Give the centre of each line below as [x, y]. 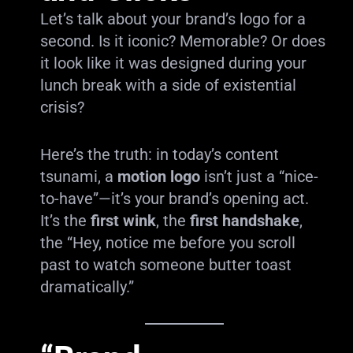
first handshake [244, 221]
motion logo [158, 176]
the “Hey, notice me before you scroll [167, 243]
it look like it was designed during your [173, 63]
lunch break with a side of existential [168, 85]
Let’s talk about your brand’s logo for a [173, 19]
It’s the [65, 221]
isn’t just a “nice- [259, 176]
